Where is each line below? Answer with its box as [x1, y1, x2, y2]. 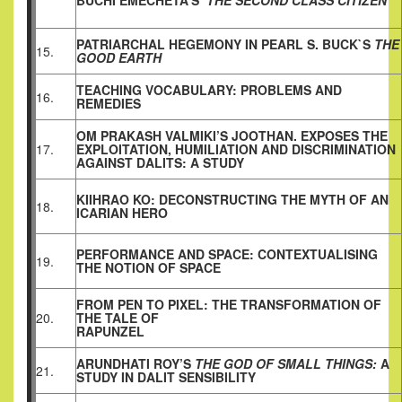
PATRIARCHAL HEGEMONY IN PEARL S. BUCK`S [76, 35, 374, 54]
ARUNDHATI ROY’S [76, 354, 191, 373]
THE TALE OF [76, 309, 159, 328]
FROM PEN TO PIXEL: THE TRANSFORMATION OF [76, 295, 381, 314]
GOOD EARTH [76, 48, 162, 67]
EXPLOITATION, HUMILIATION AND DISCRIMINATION [76, 140, 396, 159]
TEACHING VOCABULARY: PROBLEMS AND [76, 81, 342, 100]
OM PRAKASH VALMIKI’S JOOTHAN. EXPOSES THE [76, 127, 388, 145]
